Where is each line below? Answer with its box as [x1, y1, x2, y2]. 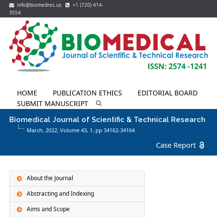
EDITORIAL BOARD [138, 88, 198, 97]
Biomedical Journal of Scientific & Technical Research [9, 115, 206, 124]
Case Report [155, 139, 196, 150]
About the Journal [27, 174, 74, 183]
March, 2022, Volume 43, [27, 126, 90, 134]
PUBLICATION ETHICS [53, 88, 123, 97]
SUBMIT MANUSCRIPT [17, 98, 89, 108]
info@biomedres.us [14, 1, 63, 8]
